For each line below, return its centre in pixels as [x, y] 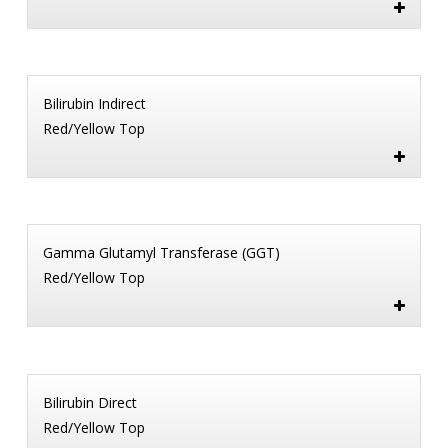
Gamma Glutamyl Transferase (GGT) [161, 253]
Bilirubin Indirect [94, 104]
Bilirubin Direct [89, 402]
